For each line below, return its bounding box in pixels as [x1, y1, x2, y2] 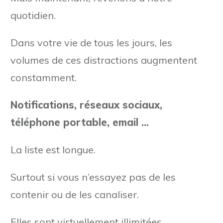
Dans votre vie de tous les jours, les [10, 36, 172, 49]
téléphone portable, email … [10, 115, 149, 128]
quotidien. [10, 8, 56, 21]
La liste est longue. [10, 143, 96, 156]
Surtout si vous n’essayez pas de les [10, 170, 176, 183]
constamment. [10, 71, 77, 84]
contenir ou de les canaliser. [10, 188, 139, 201]
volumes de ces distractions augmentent [10, 53, 197, 66]
